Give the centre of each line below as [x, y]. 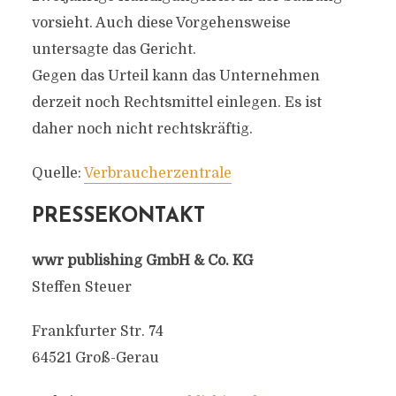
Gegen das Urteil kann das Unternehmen [175, 76]
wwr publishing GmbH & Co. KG [142, 261]
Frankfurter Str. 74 [97, 331]
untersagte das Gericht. [114, 49]
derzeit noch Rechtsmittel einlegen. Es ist [176, 103]
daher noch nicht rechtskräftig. [142, 129]
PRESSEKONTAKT [118, 217]
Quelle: [57, 173]
